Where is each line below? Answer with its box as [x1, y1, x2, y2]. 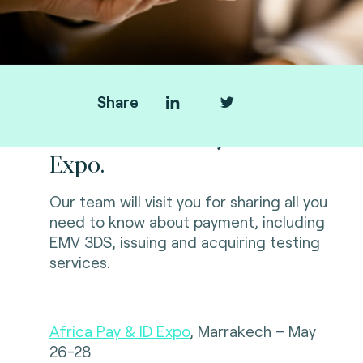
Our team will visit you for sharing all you [49, 191, 327, 211]
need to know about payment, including [49, 211, 325, 231]
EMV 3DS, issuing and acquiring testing [49, 232, 320, 251]
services [49, 252, 107, 271]
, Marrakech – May [189, 321, 316, 340]
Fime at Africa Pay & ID [49, 118, 279, 152]
